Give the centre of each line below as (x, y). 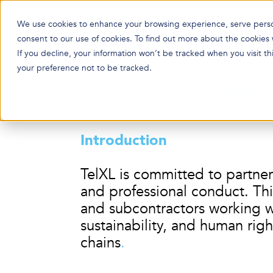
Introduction (124, 140)
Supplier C (116, 90)
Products (201, 36)
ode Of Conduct (206, 90)
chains (101, 243)
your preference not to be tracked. (84, 68)
